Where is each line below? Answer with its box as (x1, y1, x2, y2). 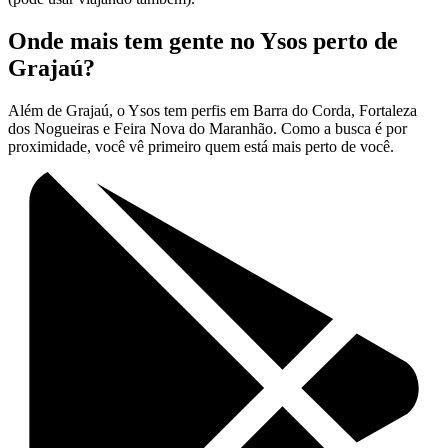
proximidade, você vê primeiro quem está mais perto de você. (8, 138, 394, 156)
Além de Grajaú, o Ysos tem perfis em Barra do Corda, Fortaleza (8, 102, 417, 120)
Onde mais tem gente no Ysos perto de (8, 28, 398, 55)
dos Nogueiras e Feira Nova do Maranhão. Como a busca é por (8, 120, 407, 138)
